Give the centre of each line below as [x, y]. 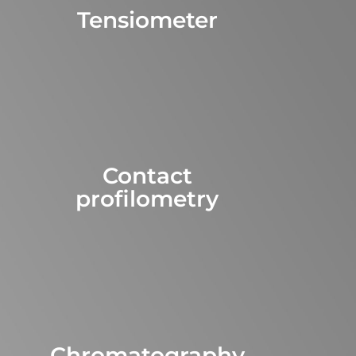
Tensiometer [147, 19]
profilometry [147, 198]
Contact [147, 175]
